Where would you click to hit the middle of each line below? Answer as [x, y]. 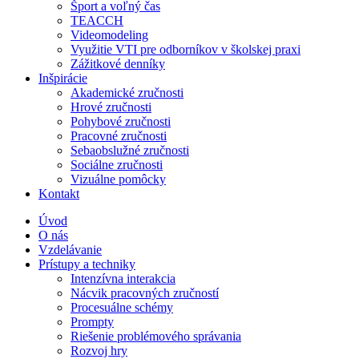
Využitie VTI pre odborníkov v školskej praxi [186, 49]
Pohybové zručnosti [121, 121]
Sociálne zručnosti [117, 164]
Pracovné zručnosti [119, 135]
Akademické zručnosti [127, 92]
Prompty [92, 321]
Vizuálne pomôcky [118, 179]
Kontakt [59, 193]
